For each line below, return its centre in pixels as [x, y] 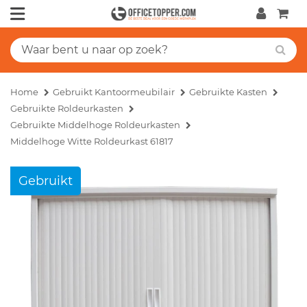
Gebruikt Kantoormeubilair [114, 91]
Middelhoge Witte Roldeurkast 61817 [92, 141]
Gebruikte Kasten [228, 91]
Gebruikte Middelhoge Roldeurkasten [95, 124]
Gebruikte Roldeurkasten [67, 108]
